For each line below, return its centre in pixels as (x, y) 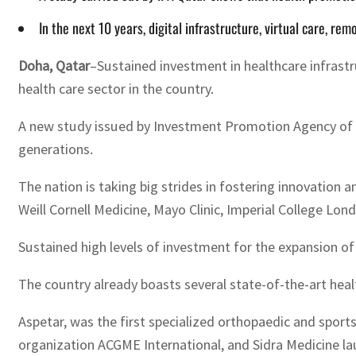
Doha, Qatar (54, 65)
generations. (56, 149)
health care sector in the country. (116, 88)
